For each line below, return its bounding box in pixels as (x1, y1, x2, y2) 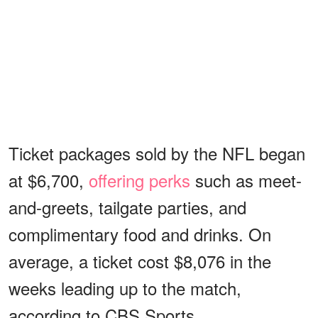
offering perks (89, 167, 190, 192)
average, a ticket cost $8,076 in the (9, 248, 271, 273)
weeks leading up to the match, (9, 275, 241, 300)
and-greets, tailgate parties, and (9, 194, 246, 219)
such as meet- (190, 167, 302, 192)
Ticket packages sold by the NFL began (9, 140, 305, 165)
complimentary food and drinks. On (9, 221, 271, 246)
